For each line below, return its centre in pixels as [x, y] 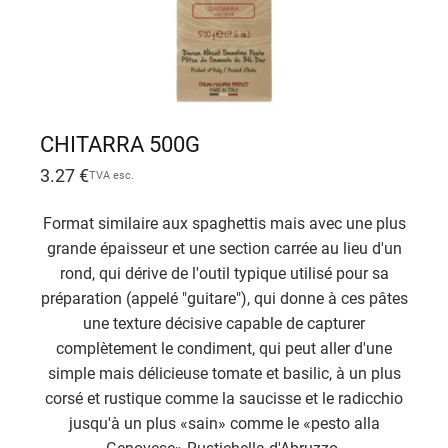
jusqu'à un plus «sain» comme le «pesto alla [224, 424]
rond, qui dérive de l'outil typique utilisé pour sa [224, 274]
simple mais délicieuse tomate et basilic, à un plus [224, 374]
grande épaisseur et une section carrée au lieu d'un [224, 249]
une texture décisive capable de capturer [224, 324]
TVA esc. [111, 175]
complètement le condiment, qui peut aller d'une [224, 349]
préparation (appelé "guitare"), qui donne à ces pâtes [224, 299]
